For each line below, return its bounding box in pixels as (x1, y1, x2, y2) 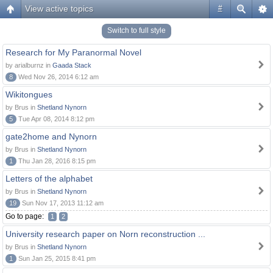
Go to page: (5, 212, 46, 221)
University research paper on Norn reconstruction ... (5, 229, 205, 239)
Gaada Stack (52, 62, 91, 69)
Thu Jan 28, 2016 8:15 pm (16, 157, 96, 165)
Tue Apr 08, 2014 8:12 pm (16, 115, 94, 122)
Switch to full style (107, 26, 166, 35)
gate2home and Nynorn (5, 132, 97, 141)
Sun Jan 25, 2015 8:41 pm (16, 255, 96, 262)
